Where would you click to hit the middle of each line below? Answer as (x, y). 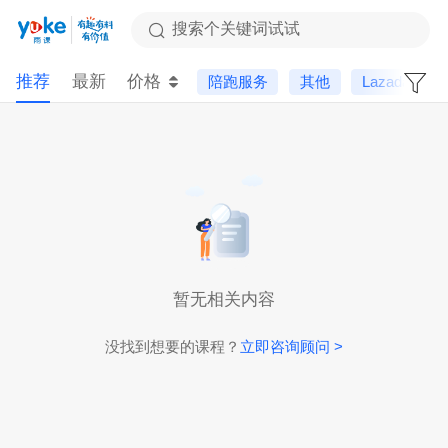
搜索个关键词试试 (235, 29)
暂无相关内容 (224, 299)
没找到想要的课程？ (172, 346)
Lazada (386, 81)
